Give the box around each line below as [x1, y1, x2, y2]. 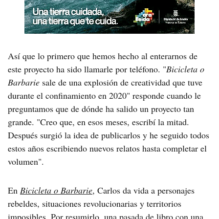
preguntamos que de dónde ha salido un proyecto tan [8, 102, 194, 114]
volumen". [8, 155, 44, 167]
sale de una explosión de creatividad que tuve [40, 76, 202, 88]
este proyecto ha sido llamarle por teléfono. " [8, 63, 166, 75]
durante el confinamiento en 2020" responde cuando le [8, 89, 201, 101]
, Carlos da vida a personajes [92, 184, 195, 196]
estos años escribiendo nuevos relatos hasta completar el [8, 142, 207, 154]
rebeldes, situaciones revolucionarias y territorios [8, 197, 181, 209]
